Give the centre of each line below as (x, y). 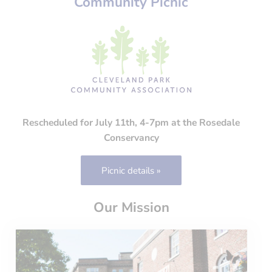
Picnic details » (131, 170)
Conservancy (131, 138)
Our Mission (131, 207)
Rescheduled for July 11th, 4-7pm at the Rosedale (131, 123)
